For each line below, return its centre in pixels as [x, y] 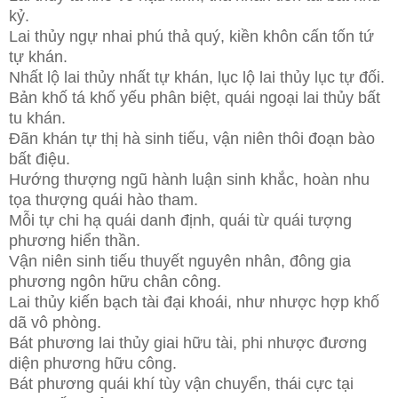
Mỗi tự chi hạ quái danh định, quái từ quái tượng [180, 220]
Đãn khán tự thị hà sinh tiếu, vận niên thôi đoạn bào [192, 138]
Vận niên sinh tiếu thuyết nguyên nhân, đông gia [180, 261]
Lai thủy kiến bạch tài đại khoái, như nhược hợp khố [194, 302]
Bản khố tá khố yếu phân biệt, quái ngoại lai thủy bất [195, 97]
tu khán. [37, 118]
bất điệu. [40, 159]
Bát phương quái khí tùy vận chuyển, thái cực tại [181, 383]
